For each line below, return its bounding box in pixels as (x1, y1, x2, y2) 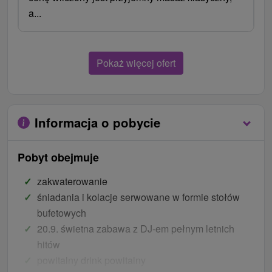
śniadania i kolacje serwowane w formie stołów (37, 189, 240, 204)
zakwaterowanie (37, 174, 107, 188)
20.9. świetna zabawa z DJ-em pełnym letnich (37, 221, 234, 236)
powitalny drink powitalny (37, 253, 146, 267)
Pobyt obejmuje (18, 149, 99, 165)
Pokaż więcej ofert (97, 55, 175, 70)
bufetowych (37, 205, 86, 220)
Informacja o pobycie (35, 113, 160, 131)
